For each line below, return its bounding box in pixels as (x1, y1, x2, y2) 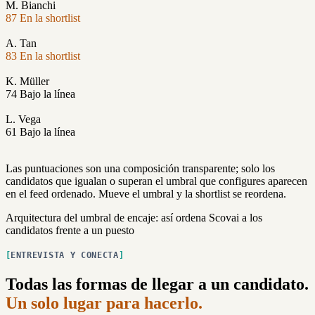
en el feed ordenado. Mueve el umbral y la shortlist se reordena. (6, 188, 286, 200)
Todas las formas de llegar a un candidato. (6, 275, 309, 294)
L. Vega (6, 113, 41, 126)
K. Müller (6, 75, 49, 88)
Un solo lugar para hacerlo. (6, 294, 202, 313)
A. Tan (6, 37, 37, 50)
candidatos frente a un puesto (6, 224, 134, 237)
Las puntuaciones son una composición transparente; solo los (6, 162, 275, 175)
